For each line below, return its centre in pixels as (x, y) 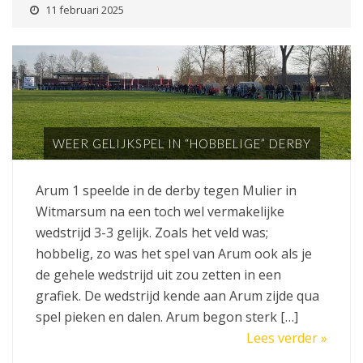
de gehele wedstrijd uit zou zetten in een (158, 274)
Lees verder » (287, 337)
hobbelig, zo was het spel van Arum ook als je (174, 253)
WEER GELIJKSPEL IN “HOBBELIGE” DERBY (181, 143)
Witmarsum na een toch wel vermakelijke (160, 211)
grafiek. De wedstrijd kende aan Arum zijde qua (177, 295)
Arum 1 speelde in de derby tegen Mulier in (166, 190)
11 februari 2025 (85, 9)
